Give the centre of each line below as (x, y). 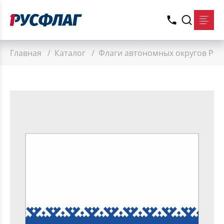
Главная (27, 53)
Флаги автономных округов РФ (160, 53)
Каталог (71, 53)
